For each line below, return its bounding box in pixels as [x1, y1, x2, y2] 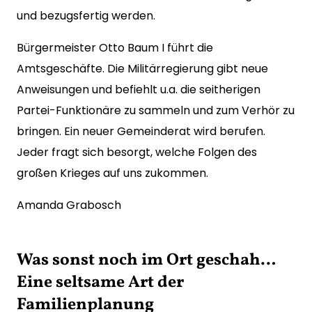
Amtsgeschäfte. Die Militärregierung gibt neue [17, 61, 268, 77]
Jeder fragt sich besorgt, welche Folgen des [17, 144, 257, 160]
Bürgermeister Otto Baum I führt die [17, 40, 213, 56]
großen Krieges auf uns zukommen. [17, 165, 208, 181]
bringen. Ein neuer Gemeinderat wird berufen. [17, 123, 265, 139]
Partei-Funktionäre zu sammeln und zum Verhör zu [17, 102, 295, 118]
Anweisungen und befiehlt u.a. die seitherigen [17, 81, 260, 97]
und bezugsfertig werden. [17, 8, 155, 24]
